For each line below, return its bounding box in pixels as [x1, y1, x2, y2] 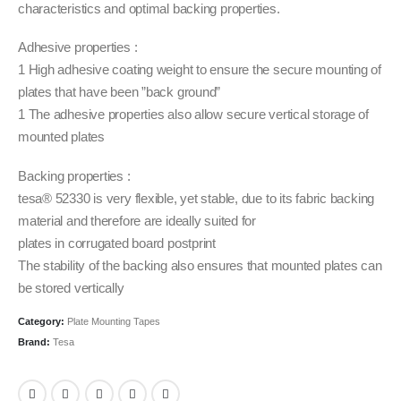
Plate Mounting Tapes [67, 315, 160, 327]
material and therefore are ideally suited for [18, 213, 256, 228]
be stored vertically [18, 280, 124, 295]
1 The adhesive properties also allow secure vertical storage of [18, 107, 369, 123]
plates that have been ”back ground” [18, 85, 221, 100]
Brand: [18, 337, 53, 348]
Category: [18, 315, 67, 327]
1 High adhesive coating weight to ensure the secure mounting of [18, 63, 381, 78]
